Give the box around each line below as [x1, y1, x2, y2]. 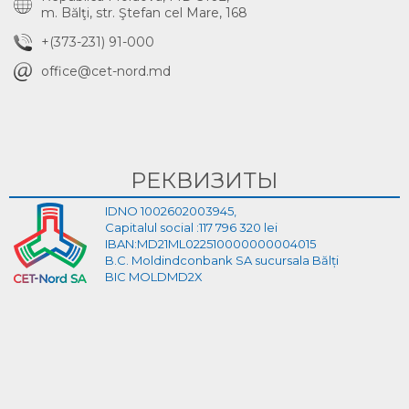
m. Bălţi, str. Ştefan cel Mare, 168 [41, 5, 247, 22]
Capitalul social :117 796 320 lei [105, 220, 278, 236]
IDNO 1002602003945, [105, 204, 236, 219]
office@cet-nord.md [41, 63, 171, 80]
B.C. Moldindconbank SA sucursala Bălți [105, 253, 339, 268]
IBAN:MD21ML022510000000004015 [105, 236, 316, 252]
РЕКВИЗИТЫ [131, 167, 278, 194]
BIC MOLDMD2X [105, 269, 203, 285]
